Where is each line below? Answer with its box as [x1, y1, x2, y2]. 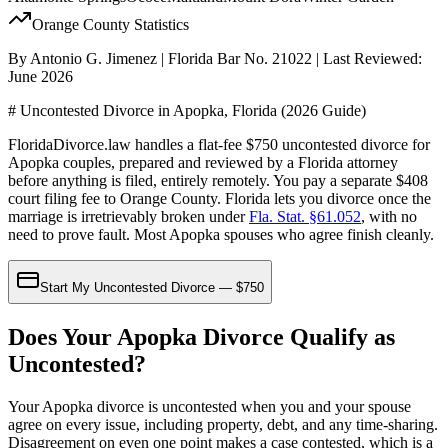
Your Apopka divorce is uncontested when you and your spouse [8, 397, 411, 415]
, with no [361, 207, 417, 225]
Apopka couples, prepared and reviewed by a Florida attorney [8, 153, 398, 171]
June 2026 [8, 67, 73, 85]
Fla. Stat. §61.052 [249, 207, 361, 225]
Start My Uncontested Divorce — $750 [40, 280, 264, 296]
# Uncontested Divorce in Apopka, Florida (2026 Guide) [8, 101, 366, 119]
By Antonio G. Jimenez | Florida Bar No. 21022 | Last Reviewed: [8, 49, 422, 67]
